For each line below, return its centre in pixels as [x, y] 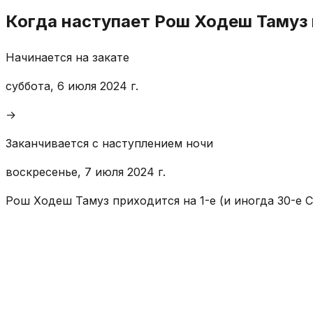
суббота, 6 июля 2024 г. [72, 86]
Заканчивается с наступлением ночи [109, 143]
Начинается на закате [67, 57]
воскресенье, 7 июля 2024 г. [86, 172]
